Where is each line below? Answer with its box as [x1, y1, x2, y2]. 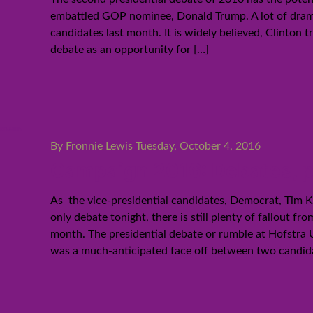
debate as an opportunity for [50, 44, 191, 55]
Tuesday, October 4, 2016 [136, 140, 261, 152]
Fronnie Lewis [66, 140, 133, 152]
